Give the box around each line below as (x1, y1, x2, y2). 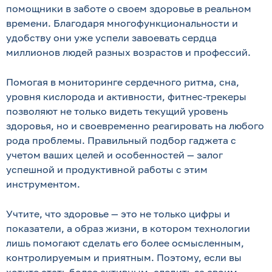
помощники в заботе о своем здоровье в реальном (6, 2, 251, 15)
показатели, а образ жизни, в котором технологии (6, 222, 250, 234)
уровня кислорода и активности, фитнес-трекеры (6, 90, 246, 103)
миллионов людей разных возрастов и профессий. (6, 46, 251, 58)
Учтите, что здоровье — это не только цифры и (6, 208, 230, 220)
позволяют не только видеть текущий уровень (6, 105, 228, 117)
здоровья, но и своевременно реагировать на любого (6, 120, 264, 132)
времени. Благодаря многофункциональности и (6, 17, 238, 29)
